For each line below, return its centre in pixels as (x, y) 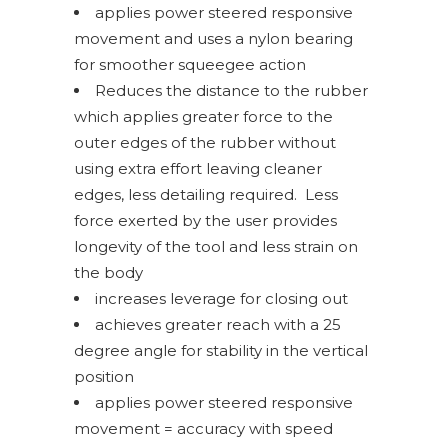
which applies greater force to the (203, 116)
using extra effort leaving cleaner (198, 168)
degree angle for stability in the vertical (221, 350)
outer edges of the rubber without (205, 142)
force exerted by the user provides (205, 220)
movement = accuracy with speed (203, 428)
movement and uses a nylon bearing (213, 38)
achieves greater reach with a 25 (218, 324)
